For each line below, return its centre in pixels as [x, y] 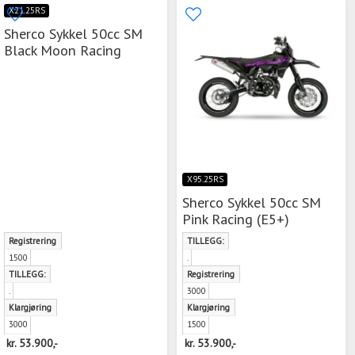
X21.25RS [27, 10]
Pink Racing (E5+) [236, 218]
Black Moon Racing [63, 50]
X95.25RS [205, 179]
